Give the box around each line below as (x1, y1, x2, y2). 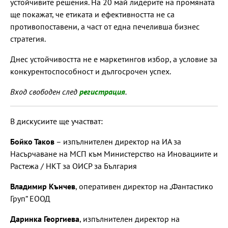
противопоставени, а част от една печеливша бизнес (10, 21, 199, 32)
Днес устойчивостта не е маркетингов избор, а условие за (10, 53, 217, 64)
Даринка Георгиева (10, 213, 79, 224)
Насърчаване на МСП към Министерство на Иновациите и (10, 148, 218, 159)
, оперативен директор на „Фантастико (75, 181, 213, 191)
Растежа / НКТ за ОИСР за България (10, 160, 137, 171)
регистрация (79, 86, 125, 97)
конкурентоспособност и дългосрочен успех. (10, 66, 171, 76)
